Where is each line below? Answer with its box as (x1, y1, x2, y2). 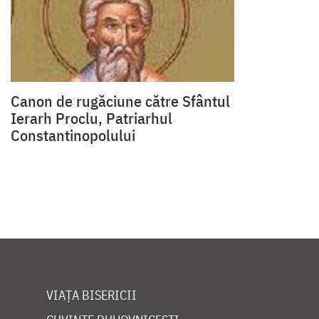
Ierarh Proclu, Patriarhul (11, 108, 172, 129)
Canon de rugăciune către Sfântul (11, 90, 230, 112)
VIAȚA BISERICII (46, 287, 137, 304)
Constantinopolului (11, 125, 135, 146)
